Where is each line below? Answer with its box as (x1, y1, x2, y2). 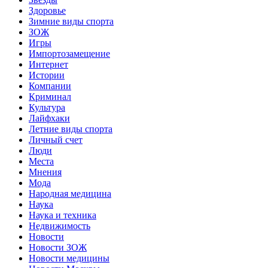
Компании (29, 81, 71, 92)
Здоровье (29, 5, 66, 16)
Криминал (29, 92, 71, 102)
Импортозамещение (29, 48, 110, 59)
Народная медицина (29, 188, 111, 199)
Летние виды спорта (29, 124, 112, 135)
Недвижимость (29, 221, 90, 232)
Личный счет (29, 135, 83, 145)
